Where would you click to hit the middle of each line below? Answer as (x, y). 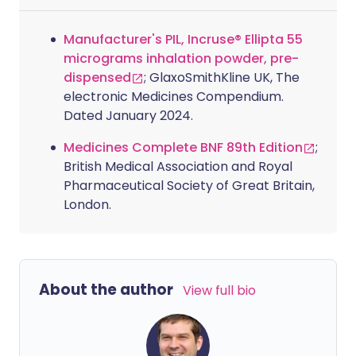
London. (87, 205)
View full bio (219, 290)
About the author (106, 290)
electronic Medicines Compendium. (174, 97)
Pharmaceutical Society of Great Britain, (189, 186)
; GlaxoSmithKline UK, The (222, 77)
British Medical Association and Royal (178, 166)
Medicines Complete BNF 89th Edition (183, 147)
